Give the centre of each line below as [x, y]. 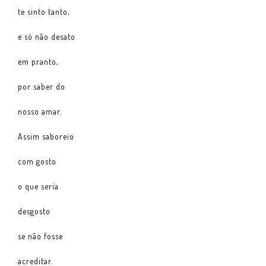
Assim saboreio [46, 136]
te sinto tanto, [44, 11]
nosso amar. [40, 111]
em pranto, [38, 61]
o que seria [38, 186]
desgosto [34, 211]
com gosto [37, 161]
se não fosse [40, 236]
